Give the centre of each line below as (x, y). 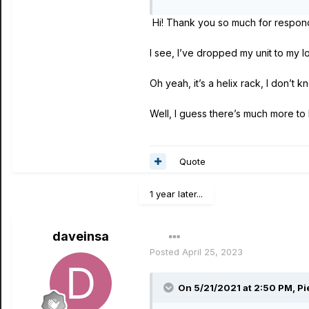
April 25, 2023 (212, 252)
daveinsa (81, 236)
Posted (166, 252)
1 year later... (176, 194)
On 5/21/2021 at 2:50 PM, (238, 288)
